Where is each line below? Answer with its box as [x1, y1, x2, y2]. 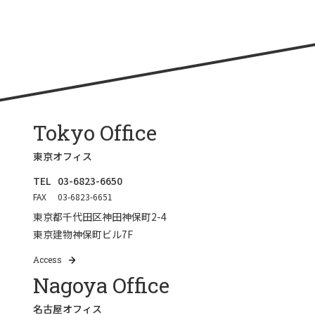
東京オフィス [33, 149, 93, 164]
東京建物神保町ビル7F [33, 227, 134, 242]
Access [33, 254, 63, 266]
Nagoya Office [33, 271, 170, 300]
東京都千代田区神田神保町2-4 [33, 210, 167, 224]
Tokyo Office [33, 119, 157, 147]
